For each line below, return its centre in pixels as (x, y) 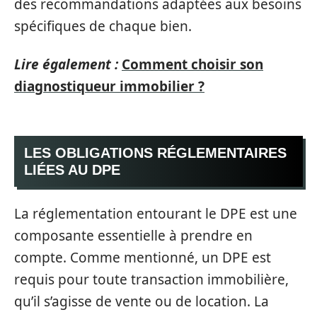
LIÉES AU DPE (72, 170)
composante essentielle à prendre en (133, 235)
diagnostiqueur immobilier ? (109, 86)
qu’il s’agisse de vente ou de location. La (142, 301)
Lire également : (66, 64)
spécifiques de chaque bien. (103, 26)
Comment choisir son (192, 64)
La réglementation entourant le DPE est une (156, 213)
